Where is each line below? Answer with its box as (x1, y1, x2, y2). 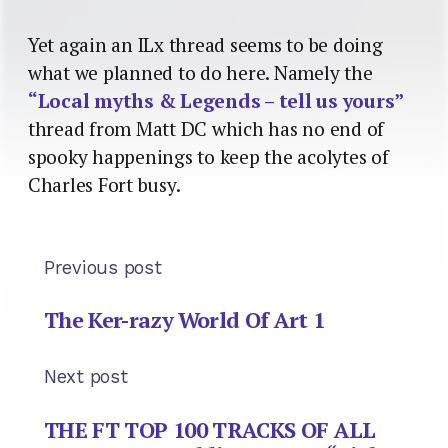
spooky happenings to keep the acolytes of (28, 143, 389, 170)
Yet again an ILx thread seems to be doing (28, 31, 383, 58)
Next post (44, 366, 128, 388)
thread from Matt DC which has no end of (28, 115, 385, 142)
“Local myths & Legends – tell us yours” (28, 87, 405, 114)
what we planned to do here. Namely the (28, 59, 373, 86)
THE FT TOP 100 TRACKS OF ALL (44, 414, 376, 444)
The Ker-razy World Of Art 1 (44, 305, 325, 335)
